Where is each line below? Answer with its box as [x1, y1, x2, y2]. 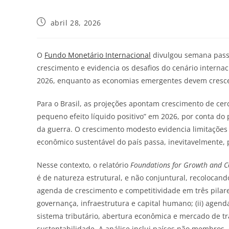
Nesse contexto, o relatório [37, 159, 130, 170]
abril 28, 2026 [50, 17, 102, 28]
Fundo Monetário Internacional [44, 50, 151, 60]
